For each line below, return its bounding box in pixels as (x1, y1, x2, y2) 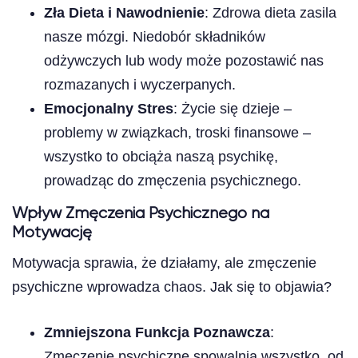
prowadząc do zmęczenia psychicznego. (44, 172, 301, 189)
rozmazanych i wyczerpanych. (44, 76, 236, 93)
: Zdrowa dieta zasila (205, 4, 336, 21)
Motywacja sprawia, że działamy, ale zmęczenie (12, 254, 316, 271)
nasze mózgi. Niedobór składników (44, 28, 265, 45)
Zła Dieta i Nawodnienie (44, 4, 205, 21)
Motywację (12, 224, 92, 241)
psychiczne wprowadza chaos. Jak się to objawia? (12, 278, 332, 295)
